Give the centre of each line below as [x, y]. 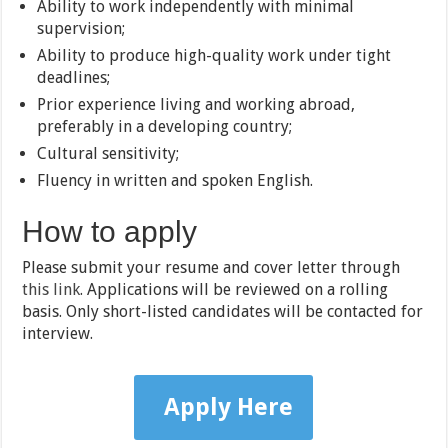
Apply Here [229, 407]
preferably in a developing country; [165, 126]
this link [51, 289]
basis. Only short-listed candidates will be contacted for [223, 311]
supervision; [81, 28]
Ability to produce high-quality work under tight [214, 55]
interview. [58, 333]
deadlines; [74, 77]
